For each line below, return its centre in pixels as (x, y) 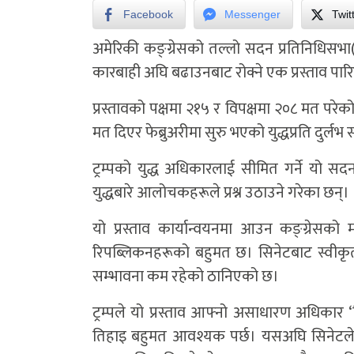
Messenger (252, 15)
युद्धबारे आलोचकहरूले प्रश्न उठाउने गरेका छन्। (221, 193)
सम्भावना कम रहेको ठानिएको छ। (186, 277)
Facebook (148, 15)
